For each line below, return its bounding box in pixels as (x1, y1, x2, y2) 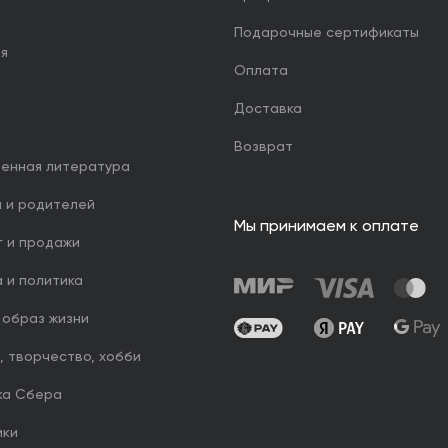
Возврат (234, 140, 293, 154)
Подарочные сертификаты (234, 26, 419, 40)
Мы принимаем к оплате (234, 219, 419, 235)
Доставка (234, 102, 302, 116)
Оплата (234, 64, 288, 78)
